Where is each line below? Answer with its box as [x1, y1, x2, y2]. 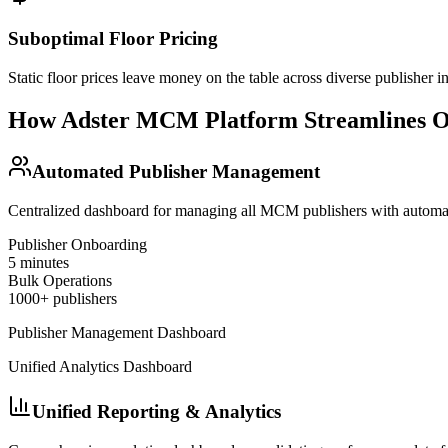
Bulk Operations [8, 271, 112, 289]
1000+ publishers [8, 289, 117, 307]
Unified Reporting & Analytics [32, 401, 281, 423]
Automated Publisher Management [32, 160, 320, 182]
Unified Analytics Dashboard [8, 357, 192, 375]
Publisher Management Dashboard [8, 323, 226, 341]
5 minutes [8, 253, 69, 271]
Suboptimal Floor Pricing [8, 28, 218, 50]
